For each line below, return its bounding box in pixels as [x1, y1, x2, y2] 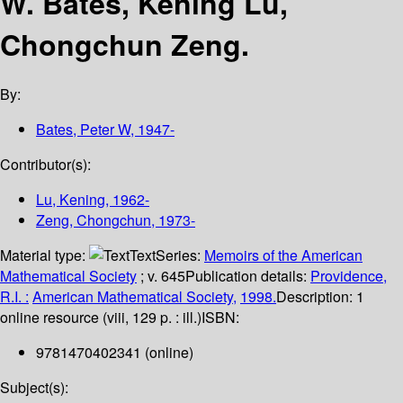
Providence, [310, 265, 387, 287]
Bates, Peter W [36, 119, 130, 140]
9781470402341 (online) [36, 342, 193, 363]
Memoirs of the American [204, 245, 363, 266]
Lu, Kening [36, 189, 105, 210]
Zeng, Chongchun [36, 210, 151, 231]
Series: [156, 245, 204, 266]
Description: [276, 286, 356, 308]
